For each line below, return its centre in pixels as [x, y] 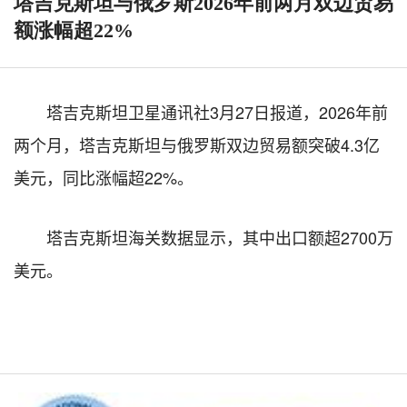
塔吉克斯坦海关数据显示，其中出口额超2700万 [220, 237]
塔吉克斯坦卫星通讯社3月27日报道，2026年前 [217, 111]
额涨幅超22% [74, 30]
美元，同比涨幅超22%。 [104, 177]
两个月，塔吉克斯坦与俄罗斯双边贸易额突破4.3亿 [197, 144]
